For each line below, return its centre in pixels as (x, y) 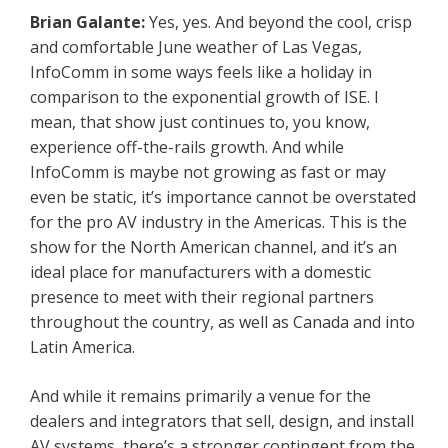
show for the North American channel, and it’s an (213, 247)
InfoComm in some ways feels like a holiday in (201, 72)
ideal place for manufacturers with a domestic (200, 272)
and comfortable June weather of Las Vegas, (196, 47)
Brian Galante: (89, 22)
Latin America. (82, 347)
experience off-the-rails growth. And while (187, 147)
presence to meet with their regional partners (202, 297)
